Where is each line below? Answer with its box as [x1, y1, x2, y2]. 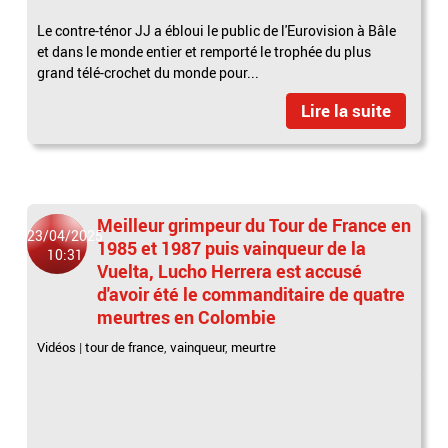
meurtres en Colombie [97, 304, 277, 329]
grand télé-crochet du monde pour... [37, 62, 260, 82]
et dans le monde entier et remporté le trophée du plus [37, 41, 372, 61]
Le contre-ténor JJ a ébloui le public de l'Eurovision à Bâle [37, 20, 397, 40]
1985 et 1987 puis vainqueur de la [97, 235, 367, 260]
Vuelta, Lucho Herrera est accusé [97, 258, 363, 283]
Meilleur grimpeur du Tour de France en [97, 212, 412, 237]
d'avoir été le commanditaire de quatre [97, 281, 406, 306]
